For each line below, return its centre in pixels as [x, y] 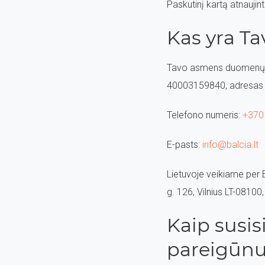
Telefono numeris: [205, 115]
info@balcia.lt [230, 145]
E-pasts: [185, 145]
